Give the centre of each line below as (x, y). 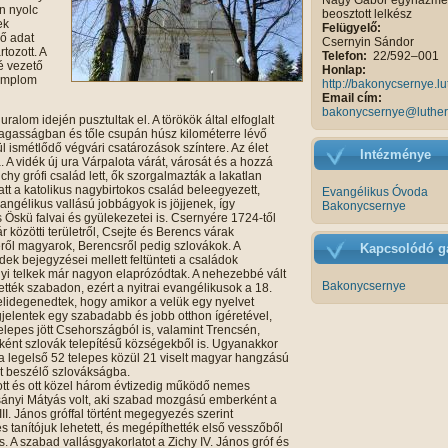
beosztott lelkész (367, 14)
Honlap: (345, 70)
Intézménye (395, 154)
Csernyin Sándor (368, 42)
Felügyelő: (353, 28)
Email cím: (353, 98)
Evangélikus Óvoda (375, 192)
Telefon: (346, 56)
